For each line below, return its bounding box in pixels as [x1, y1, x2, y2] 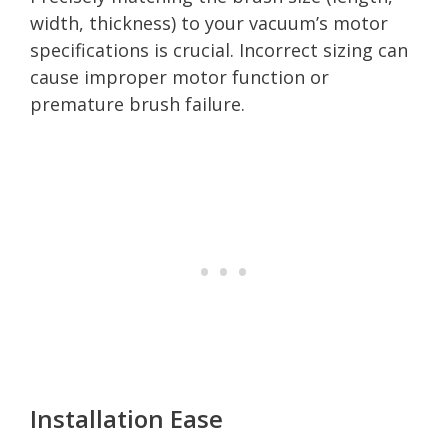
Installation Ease [30, 401, 223, 435]
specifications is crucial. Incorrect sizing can [30, 37, 408, 62]
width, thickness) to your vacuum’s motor [30, 10, 388, 35]
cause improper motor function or [30, 64, 329, 89]
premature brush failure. [30, 91, 245, 116]
